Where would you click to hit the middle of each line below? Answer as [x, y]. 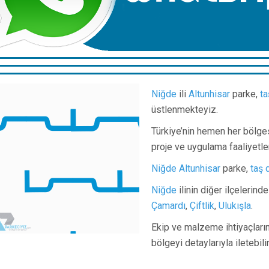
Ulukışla [235, 206]
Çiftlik [202, 206]
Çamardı [168, 206]
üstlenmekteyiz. [185, 110]
